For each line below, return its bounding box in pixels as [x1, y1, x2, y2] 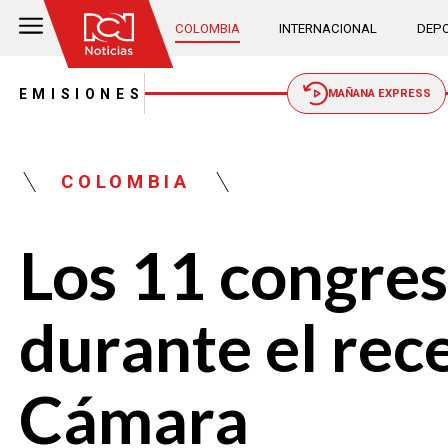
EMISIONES [18, 85, 145, 102]
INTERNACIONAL [279, 20, 378, 36]
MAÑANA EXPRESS [327, 87, 431, 101]
